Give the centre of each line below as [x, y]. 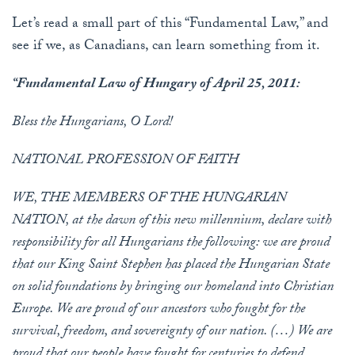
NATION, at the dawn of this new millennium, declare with [172, 222]
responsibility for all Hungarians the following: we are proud [171, 244]
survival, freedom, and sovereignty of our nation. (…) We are [172, 333]
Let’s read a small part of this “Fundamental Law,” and [170, 25]
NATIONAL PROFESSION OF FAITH [125, 162]
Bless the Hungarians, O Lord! [92, 124]
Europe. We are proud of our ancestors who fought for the [158, 311]
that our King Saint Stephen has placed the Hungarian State [171, 266]
